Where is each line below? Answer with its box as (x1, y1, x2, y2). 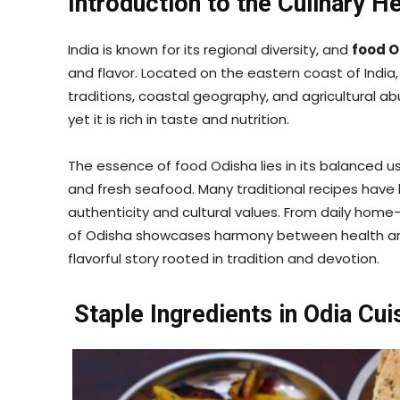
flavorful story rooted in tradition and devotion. (68, 248, 379, 268)
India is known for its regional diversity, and (68, 39, 352, 59)
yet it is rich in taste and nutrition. (68, 109, 289, 129)
